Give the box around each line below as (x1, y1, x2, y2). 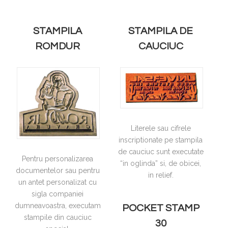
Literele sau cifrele (130, 124, 191, 133)
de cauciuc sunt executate (118, 148, 204, 156)
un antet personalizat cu (18, 178, 97, 187)
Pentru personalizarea (22, 155, 94, 163)
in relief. (148, 171, 174, 180)
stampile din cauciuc (23, 213, 92, 222)
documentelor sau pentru (15, 166, 100, 175)
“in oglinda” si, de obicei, (120, 159, 202, 168)
